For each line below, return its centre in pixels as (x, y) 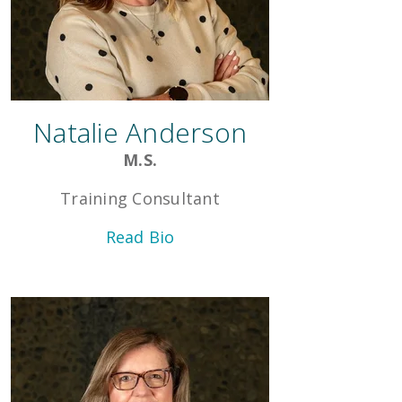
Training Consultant (140, 199)
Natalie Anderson (140, 133)
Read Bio (140, 237)
